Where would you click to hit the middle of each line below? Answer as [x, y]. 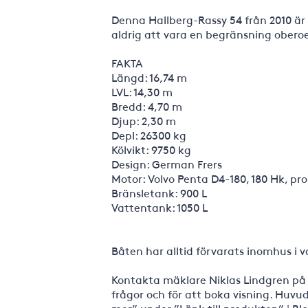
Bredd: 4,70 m [147, 106]
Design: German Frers [167, 164]
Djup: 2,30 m [144, 120]
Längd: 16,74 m [149, 77]
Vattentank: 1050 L [159, 207]
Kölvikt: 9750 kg [151, 149]
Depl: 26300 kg [149, 135]
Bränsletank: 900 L [159, 192]
